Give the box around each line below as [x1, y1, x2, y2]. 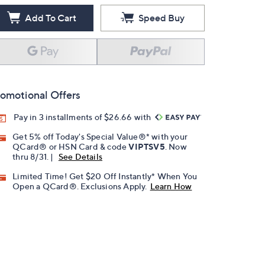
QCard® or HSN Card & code [12, 141, 129, 152]
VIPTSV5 [128, 141, 165, 152]
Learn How [150, 181, 192, 192]
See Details [58, 151, 103, 162]
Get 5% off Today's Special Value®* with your [12, 131, 188, 142]
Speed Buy [138, 12, 185, 24]
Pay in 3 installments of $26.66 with [14, 112, 153, 122]
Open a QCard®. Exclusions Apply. [12, 181, 147, 192]
